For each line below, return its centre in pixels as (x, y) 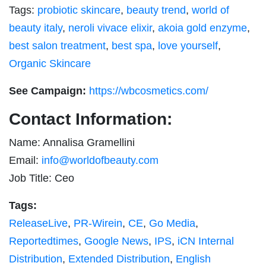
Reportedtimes (44, 241)
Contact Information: (91, 119)
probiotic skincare (79, 10)
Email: (25, 161)
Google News (116, 241)
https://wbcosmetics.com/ (149, 91)
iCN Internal (206, 241)
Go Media (172, 224)
